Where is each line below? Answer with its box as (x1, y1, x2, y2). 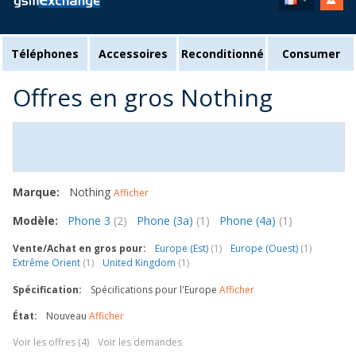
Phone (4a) (219, 213, 279, 228)
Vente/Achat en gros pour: (13, 242, 146, 255)
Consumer (281, 46, 340, 61)
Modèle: (13, 213, 58, 228)
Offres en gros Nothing (13, 81, 273, 114)
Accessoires (99, 46, 168, 61)
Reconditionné (180, 46, 264, 61)
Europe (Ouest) (230, 242, 300, 255)
